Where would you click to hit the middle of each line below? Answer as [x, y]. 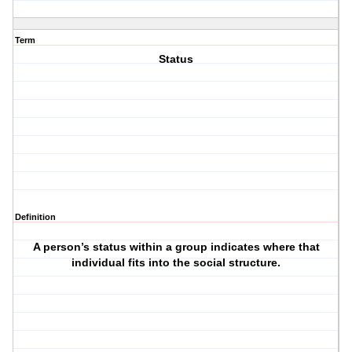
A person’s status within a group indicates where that [176, 247]
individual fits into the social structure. [176, 263]
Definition [35, 217]
